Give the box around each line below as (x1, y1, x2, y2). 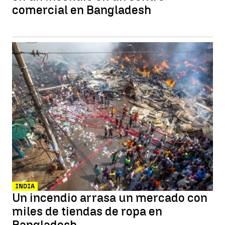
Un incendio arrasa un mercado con (12, 190, 207, 205)
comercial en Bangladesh (12, 3, 151, 17)
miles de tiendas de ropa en (12, 204, 162, 218)
